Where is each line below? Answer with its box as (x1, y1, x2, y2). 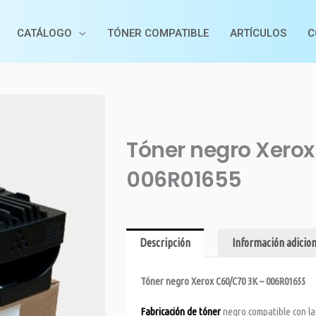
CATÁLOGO (16, 27, 72, 40)
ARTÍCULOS (229, 27, 286, 40)
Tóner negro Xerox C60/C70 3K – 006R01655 (140, 275, 305, 288)
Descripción (140, 236, 191, 250)
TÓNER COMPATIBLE (107, 27, 209, 40)
